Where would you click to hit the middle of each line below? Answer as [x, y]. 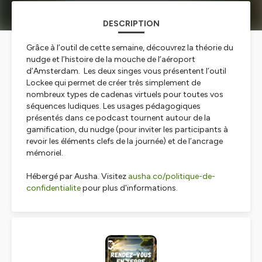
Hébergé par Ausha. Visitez [77, 176]
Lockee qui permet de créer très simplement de [113, 83]
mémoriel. [45, 153]
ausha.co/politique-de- [172, 176]
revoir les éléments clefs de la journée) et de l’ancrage [125, 141]
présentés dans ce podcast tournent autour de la [118, 118]
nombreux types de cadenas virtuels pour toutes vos [125, 94]
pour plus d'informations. [129, 188]
